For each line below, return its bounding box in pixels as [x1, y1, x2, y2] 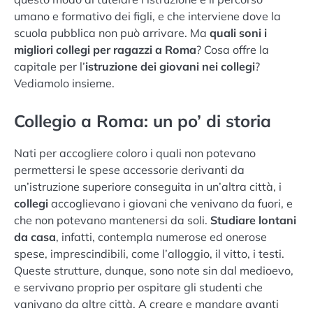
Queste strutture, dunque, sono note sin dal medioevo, [14, 263, 293, 278]
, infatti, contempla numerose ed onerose [56, 230, 267, 245]
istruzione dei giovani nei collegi [85, 59, 255, 73]
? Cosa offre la [196, 42, 269, 57]
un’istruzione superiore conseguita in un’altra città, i [14, 180, 282, 194]
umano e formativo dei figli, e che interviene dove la [14, 8, 281, 23]
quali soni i [210, 25, 267, 40]
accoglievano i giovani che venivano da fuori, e [48, 196, 293, 211]
